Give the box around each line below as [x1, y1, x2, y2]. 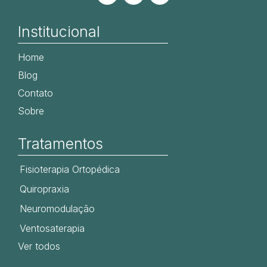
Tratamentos [18, 134, 103, 153]
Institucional [18, 22, 100, 41]
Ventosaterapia [20, 222, 85, 234]
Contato [18, 86, 53, 99]
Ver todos [18, 240, 60, 252]
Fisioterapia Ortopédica [20, 163, 120, 175]
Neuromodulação [20, 202, 95, 215]
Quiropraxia [20, 182, 69, 195]
